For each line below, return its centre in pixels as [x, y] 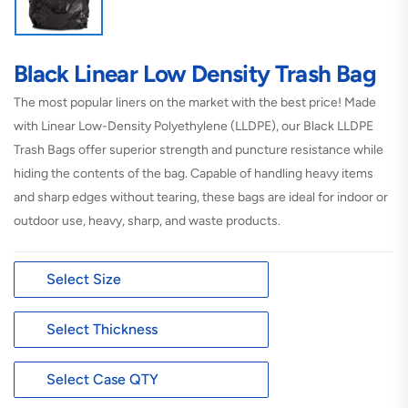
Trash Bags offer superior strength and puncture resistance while [199, 149]
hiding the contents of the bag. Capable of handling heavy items [194, 173]
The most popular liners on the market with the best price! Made [195, 102]
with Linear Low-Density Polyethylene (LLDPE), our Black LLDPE [194, 126]
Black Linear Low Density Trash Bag [195, 73]
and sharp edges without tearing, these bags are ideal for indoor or [201, 197]
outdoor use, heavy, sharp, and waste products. [147, 220]
